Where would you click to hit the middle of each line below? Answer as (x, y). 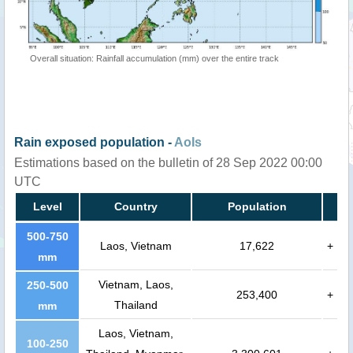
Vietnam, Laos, (136, 284)
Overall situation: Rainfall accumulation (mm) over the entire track (154, 58)
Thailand (136, 305)
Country (136, 206)
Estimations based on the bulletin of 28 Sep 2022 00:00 (168, 163)
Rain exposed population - (94, 142)
